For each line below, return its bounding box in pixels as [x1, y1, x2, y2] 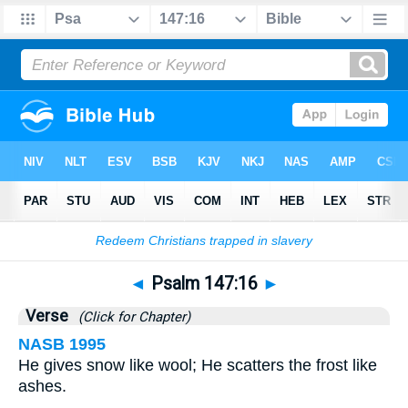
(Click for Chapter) [71, 309, 190, 325]
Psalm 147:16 [146, 273, 262, 294]
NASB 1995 [18, 335, 106, 353]
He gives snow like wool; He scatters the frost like [18, 356, 377, 374]
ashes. [18, 377, 66, 395]
